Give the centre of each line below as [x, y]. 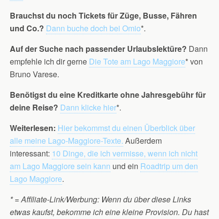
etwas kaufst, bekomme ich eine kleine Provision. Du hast [109, 212]
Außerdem [142, 141]
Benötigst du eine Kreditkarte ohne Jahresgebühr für [108, 95]
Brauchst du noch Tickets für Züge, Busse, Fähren [103, 15]
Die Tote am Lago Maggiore [137, 61]
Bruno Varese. [34, 74]
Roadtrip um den [169, 166]
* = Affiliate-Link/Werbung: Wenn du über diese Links [100, 199]
